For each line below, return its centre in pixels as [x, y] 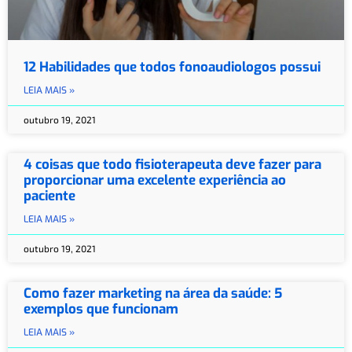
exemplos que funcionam [101, 309]
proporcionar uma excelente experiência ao [155, 180]
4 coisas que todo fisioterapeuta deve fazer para [172, 164]
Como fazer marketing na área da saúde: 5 [153, 293]
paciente [49, 196]
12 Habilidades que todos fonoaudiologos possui [172, 67]
